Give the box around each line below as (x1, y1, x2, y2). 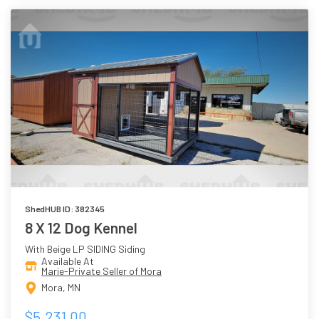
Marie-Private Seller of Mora (41, 264, 162, 277)
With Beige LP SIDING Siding (25, 242, 145, 255)
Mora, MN (41, 281, 80, 293)
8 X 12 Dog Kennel (25, 218, 137, 236)
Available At (41, 254, 94, 267)
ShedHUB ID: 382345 (25, 203, 105, 214)
